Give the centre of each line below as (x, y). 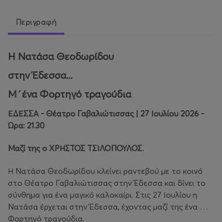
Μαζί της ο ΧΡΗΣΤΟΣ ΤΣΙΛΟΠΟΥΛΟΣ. (76, 148)
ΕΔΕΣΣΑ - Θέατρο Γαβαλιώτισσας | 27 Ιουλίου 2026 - (106, 114)
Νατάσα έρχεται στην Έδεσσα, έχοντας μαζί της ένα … (108, 207)
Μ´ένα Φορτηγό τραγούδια (70, 94)
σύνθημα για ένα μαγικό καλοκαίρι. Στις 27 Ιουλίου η (103, 195)
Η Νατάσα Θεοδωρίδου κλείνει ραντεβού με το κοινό (105, 171)
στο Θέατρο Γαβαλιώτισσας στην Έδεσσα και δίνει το (107, 183)
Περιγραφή (36, 22)
